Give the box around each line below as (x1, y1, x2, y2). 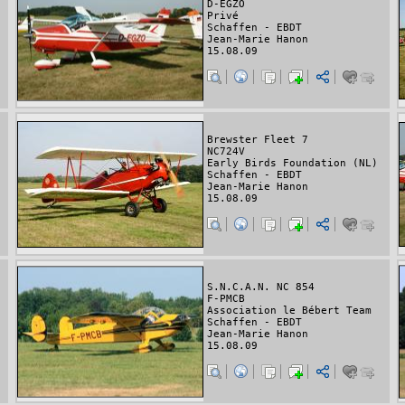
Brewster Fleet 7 (207, 134, 308, 146)
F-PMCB (207, 293, 245, 306)
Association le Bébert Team (207, 305, 372, 317)
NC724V (207, 146, 245, 158)
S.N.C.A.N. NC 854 (207, 281, 315, 294)
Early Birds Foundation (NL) (207, 157, 378, 170)
